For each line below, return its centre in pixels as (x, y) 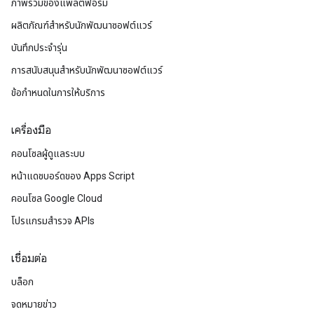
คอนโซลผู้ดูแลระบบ (48, 153)
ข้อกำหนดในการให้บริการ (58, 93)
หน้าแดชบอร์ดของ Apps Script (73, 176)
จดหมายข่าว (34, 304)
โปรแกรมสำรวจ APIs (53, 221)
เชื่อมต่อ (29, 259)
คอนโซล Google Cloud (57, 198)
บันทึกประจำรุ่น (39, 48)
